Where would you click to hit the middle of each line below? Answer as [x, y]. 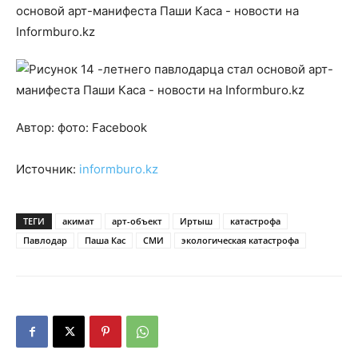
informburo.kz [119, 169]
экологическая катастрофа [240, 240]
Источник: [48, 169]
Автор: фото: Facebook [82, 127]
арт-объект [137, 221]
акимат [78, 221]
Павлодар [45, 240]
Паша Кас [105, 240]
